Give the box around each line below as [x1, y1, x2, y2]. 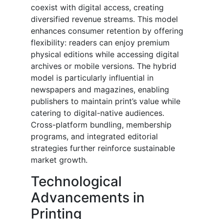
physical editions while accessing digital [31, 49, 179, 60]
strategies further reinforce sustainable [31, 143, 175, 153]
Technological [31, 173, 122, 190]
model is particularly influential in [31, 73, 153, 83]
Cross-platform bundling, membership [31, 120, 172, 130]
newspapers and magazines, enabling [31, 85, 169, 95]
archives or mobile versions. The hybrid [31, 61, 176, 71]
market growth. [31, 155, 88, 165]
